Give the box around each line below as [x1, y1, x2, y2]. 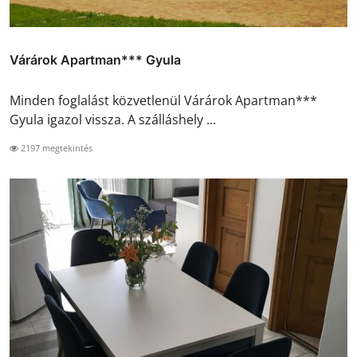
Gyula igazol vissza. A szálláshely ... [10, 110, 216, 128]
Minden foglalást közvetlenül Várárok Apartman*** [10, 91, 317, 109]
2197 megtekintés [18, 141, 92, 154]
